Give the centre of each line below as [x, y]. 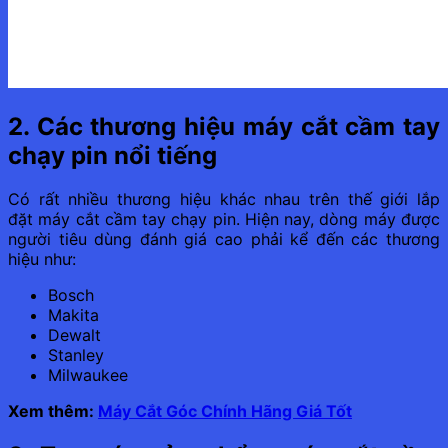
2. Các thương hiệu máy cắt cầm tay [224, 126]
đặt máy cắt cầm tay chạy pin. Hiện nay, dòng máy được [224, 219]
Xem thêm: [53, 411]
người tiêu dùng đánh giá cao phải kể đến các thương [224, 239]
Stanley [76, 355]
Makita [73, 315]
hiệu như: [42, 259]
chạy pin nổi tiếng [112, 155]
